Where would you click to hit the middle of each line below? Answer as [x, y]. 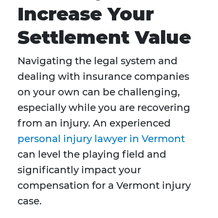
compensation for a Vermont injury [104, 186]
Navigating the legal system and [98, 61]
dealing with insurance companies [103, 77]
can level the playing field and [92, 154]
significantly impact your [79, 170]
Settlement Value [104, 37]
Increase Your [86, 14]
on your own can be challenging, [99, 92]
